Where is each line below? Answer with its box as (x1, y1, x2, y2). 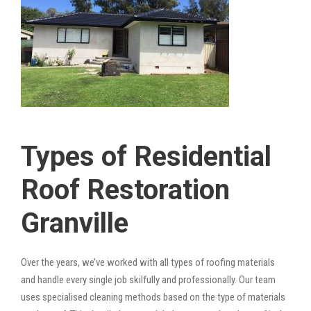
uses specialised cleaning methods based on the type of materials (21, 290, 285, 303)
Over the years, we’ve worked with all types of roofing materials (21, 255, 275, 269)
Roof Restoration (21, 173, 230, 206)
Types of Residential (21, 140, 271, 173)
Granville (21, 206, 128, 239)
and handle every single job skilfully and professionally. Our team (21, 273, 276, 286)
